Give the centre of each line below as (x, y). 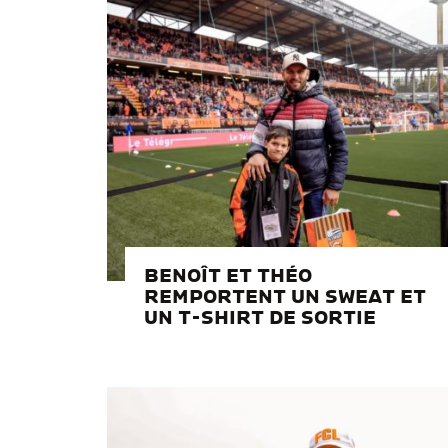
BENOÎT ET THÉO (228, 276)
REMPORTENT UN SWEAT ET (285, 297)
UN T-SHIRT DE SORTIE (260, 318)
